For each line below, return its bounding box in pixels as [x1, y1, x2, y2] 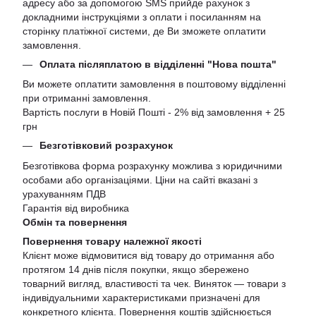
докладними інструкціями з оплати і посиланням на [23, 11, 261, 23]
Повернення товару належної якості [23, 235, 202, 247]
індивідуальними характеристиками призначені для [23, 291, 260, 303]
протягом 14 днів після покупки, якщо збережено [23, 263, 249, 275]
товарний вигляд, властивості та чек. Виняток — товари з [23, 277, 286, 289]
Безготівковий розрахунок [39, 140, 173, 152]
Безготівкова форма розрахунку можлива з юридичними [23, 159, 282, 171]
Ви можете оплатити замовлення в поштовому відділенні [23, 78, 286, 90]
